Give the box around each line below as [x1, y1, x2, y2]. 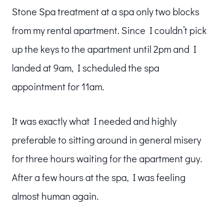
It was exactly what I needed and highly [12, 114, 177, 127]
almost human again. [12, 189, 99, 202]
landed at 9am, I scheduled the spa [12, 61, 159, 74]
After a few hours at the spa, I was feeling [12, 170, 185, 184]
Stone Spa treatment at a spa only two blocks [12, 4, 199, 18]
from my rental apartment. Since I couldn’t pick [12, 23, 207, 37]
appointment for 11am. [12, 79, 104, 93]
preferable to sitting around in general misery [12, 133, 201, 146]
